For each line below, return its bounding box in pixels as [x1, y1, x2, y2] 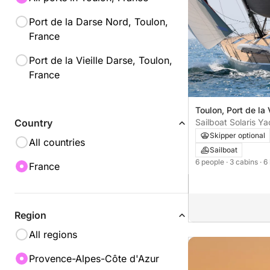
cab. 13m [195, 128, 231, 139]
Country [14, 117, 52, 129]
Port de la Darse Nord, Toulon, [29, 16, 168, 28]
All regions [29, 228, 77, 240]
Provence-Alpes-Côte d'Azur [29, 253, 159, 265]
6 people [195, 157, 226, 166]
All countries [29, 136, 85, 148]
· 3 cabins [226, 157, 260, 166]
